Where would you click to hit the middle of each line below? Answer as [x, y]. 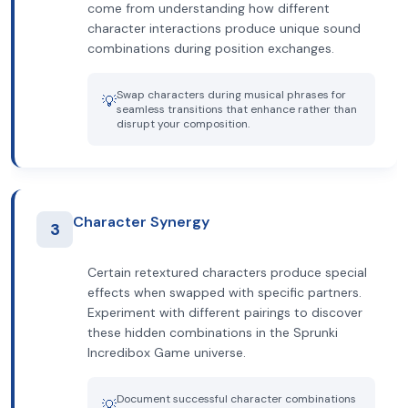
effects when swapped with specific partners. [224, 292]
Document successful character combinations [236, 399]
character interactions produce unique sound [224, 28]
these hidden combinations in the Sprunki [213, 332]
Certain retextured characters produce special [227, 272]
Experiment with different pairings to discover [225, 312]
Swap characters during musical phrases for [231, 95]
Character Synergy [141, 222]
